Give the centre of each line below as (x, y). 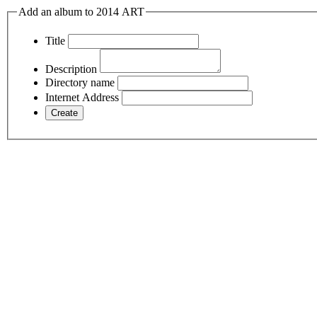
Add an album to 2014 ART (81, 12)
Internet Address (82, 97)
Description (71, 69)
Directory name (80, 82)
